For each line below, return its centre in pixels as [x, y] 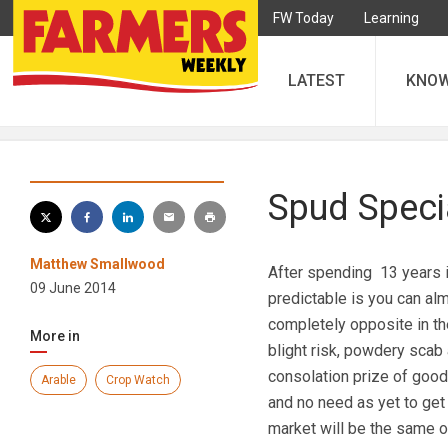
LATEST [316, 80]
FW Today [303, 18]
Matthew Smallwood [97, 264]
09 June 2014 [73, 288]
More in [55, 336]
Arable [58, 380]
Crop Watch [138, 380]
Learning [391, 18]
